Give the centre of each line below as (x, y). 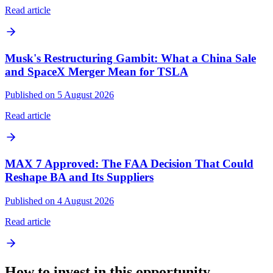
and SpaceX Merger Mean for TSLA (97, 71)
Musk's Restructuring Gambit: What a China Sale (130, 58)
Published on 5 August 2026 (59, 95)
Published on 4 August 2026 (59, 200)
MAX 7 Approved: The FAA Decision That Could (129, 164)
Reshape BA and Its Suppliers (79, 177)
